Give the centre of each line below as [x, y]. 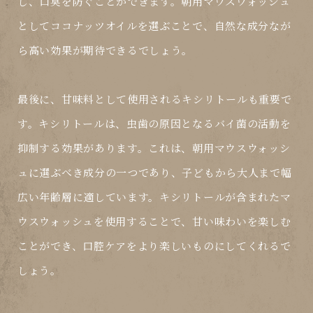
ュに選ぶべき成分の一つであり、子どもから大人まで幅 [155, 173]
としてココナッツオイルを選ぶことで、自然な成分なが [154, 26]
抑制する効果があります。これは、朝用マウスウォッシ [154, 148]
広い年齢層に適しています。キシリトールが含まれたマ [154, 197]
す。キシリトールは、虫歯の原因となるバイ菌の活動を [154, 124]
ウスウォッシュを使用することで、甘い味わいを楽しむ [154, 221]
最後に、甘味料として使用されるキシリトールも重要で [155, 99]
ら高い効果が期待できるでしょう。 [105, 50]
